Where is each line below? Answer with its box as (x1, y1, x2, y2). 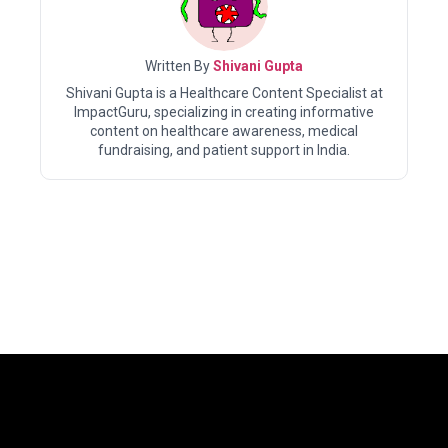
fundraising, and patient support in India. (98, 141, 350, 158)
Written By (145, 57, 213, 74)
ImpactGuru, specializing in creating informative (74, 103, 374, 120)
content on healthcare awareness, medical (90, 122, 358, 139)
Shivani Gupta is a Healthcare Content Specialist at (65, 84, 383, 101)
